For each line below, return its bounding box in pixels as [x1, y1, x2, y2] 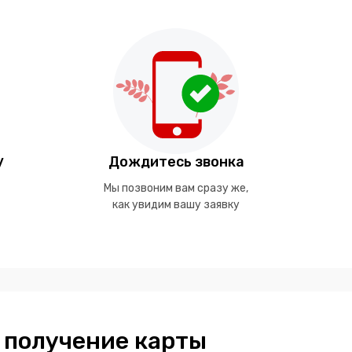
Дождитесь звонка [108, 153, 244, 170]
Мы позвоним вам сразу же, [104, 181, 248, 195]
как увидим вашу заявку [112, 198, 240, 211]
